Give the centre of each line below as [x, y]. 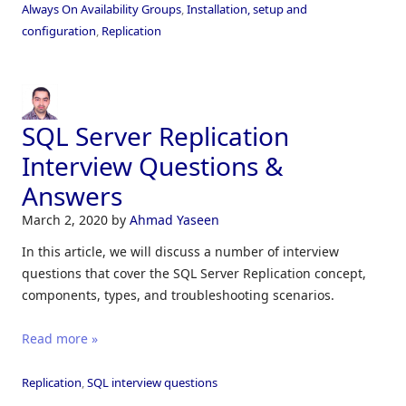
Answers [72, 195]
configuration [59, 30]
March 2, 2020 [67, 219]
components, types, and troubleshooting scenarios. [178, 295]
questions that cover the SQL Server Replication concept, [194, 273]
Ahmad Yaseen [174, 219]
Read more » [60, 338]
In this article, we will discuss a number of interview [180, 251]
